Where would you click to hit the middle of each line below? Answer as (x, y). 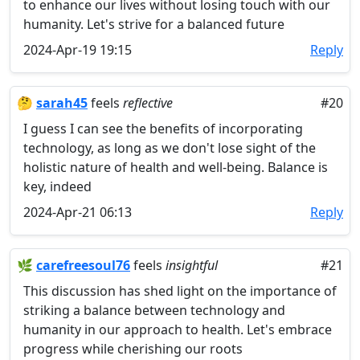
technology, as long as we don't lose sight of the (170, 148)
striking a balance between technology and (154, 310)
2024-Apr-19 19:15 (78, 50)
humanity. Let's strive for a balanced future (154, 24)
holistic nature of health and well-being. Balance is (176, 167)
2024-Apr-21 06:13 (78, 212)
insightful (192, 265)
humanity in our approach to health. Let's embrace (178, 329)
